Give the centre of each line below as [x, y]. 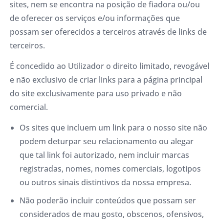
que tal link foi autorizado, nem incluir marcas [104, 155]
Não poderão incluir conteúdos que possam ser [108, 201]
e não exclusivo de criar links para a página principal [106, 80]
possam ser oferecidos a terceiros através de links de [108, 32]
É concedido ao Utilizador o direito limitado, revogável [109, 66]
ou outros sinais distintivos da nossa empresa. [105, 183]
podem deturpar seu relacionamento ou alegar [107, 142]
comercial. [29, 107]
